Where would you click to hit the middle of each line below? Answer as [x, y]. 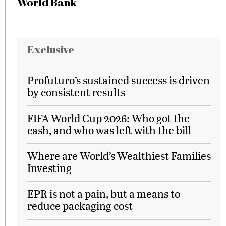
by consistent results [76, 92]
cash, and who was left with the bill [109, 130]
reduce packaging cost [80, 206]
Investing [49, 168]
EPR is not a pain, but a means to [104, 193]
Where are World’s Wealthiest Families [119, 156]
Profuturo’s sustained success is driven [119, 80]
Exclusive [51, 49]
